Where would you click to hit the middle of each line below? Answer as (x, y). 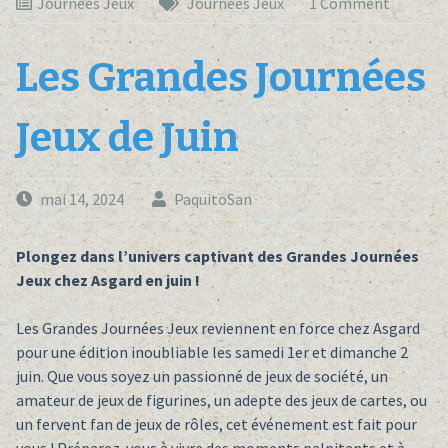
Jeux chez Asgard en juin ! (107, 279)
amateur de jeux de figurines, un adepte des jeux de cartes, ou (221, 399)
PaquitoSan (212, 198)
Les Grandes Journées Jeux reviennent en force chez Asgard (217, 327)
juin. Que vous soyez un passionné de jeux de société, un (201, 375)
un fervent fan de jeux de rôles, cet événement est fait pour (216, 423)
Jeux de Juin (127, 137)
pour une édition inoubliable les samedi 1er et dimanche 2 (211, 351)
